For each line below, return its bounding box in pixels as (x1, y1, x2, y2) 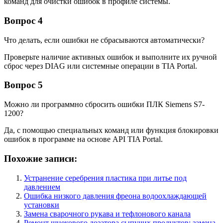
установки (24, 200, 59, 209)
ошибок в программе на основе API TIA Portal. (4, 135, 163, 144)
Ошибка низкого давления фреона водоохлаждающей (24, 191, 207, 200)
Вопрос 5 (4, 80, 43, 91)
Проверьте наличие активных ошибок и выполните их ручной (4, 52, 217, 61)
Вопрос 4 (4, 15, 43, 26)
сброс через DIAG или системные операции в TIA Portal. (4, 61, 197, 70)
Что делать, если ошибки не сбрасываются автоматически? (4, 35, 205, 44)
